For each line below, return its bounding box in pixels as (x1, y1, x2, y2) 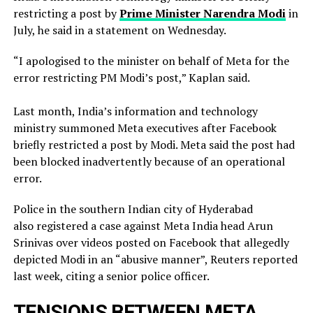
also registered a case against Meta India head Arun (13, 218, 273, 234)
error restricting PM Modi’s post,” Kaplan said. (13, 70, 250, 86)
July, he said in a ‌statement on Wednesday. (13, 22, 226, 38)
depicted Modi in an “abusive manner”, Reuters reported (13, 252, 298, 268)
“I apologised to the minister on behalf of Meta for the (13, 53, 289, 69)
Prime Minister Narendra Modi (119, 6, 286, 22)
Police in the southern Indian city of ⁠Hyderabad (13, 201, 253, 217)
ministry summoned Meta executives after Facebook (13, 120, 277, 136)
